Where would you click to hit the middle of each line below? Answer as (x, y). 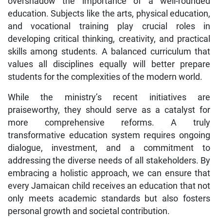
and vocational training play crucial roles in (109, 26)
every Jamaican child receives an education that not (109, 186)
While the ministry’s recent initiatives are (109, 97)
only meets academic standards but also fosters (109, 198)
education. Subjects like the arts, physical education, (109, 13)
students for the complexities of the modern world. (105, 77)
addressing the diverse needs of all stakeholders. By (109, 160)
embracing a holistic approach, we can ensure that (109, 173)
